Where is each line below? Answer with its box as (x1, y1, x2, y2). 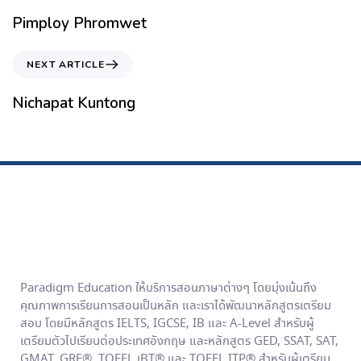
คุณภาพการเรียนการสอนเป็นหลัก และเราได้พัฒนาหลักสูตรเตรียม (20, 297, 331, 315)
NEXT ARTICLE (27, 58, 106, 72)
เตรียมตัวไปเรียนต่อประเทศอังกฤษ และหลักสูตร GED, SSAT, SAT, (20, 332, 338, 351)
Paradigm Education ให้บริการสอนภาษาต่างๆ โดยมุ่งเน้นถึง (20, 279, 317, 297)
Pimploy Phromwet (12, 13, 147, 35)
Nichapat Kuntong (12, 93, 135, 114)
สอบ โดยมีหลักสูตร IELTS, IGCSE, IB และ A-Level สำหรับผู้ (20, 314, 314, 333)
